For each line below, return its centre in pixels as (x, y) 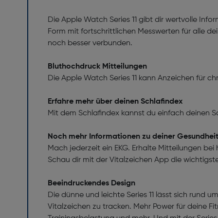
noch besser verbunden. (90, 44)
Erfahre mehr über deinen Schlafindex (115, 102)
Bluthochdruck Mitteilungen (97, 67)
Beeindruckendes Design (91, 184)
